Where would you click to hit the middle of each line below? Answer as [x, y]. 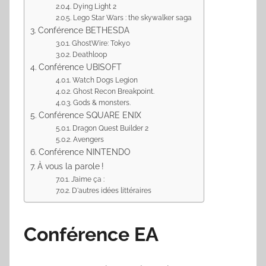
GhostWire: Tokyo [101, 44]
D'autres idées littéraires [111, 191]
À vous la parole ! [70, 166]
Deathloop [89, 55]
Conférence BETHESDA [83, 30]
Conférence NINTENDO [84, 152]
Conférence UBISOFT [80, 67]
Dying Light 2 [94, 7]
